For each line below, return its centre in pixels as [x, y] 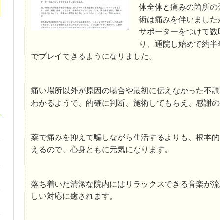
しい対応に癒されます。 [74, 196]
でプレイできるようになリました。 [94, 56]
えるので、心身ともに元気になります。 [101, 149]
